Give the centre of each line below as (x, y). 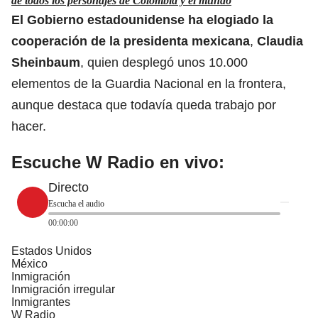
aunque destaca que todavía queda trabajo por (144, 105)
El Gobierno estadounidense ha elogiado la (142, 20)
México (29, 263)
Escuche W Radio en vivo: (118, 162)
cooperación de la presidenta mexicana (131, 41)
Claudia (280, 41)
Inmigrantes (41, 302)
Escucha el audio (76, 203)
